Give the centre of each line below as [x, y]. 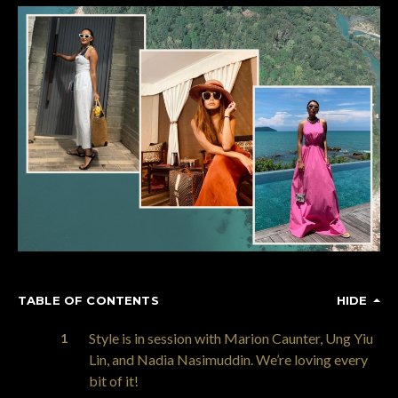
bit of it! [114, 381]
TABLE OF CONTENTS [88, 301]
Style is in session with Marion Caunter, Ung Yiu [231, 338]
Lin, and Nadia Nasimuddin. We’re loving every [228, 360]
